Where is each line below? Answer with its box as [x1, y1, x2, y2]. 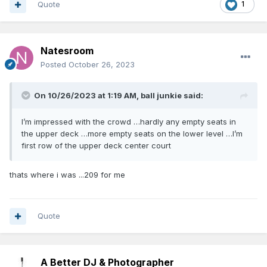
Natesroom [41, 45, 94, 57]
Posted [41, 60, 69, 70]
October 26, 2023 [69, 60, 135, 70]
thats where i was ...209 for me [10, 170, 125, 180]
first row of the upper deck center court [21, 141, 173, 151]
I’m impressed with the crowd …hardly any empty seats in [21, 117, 236, 127]
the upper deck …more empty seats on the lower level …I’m [21, 129, 243, 139]
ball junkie [141, 91, 182, 101]
